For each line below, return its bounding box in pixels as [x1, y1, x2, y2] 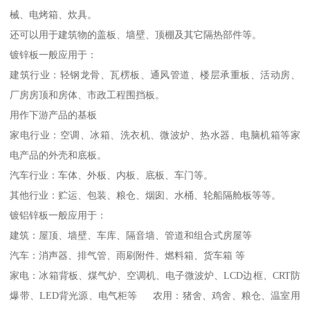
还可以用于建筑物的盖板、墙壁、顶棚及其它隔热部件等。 [10, 28, 262, 40]
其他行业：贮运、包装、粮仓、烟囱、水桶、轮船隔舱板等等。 [10, 189, 282, 201]
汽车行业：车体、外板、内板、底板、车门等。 [10, 169, 214, 181]
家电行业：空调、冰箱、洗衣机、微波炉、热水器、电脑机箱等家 [10, 129, 300, 140]
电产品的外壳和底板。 [10, 149, 107, 161]
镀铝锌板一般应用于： [10, 209, 107, 221]
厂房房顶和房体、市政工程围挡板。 [10, 89, 165, 100]
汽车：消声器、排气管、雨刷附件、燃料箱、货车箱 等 [10, 249, 246, 261]
